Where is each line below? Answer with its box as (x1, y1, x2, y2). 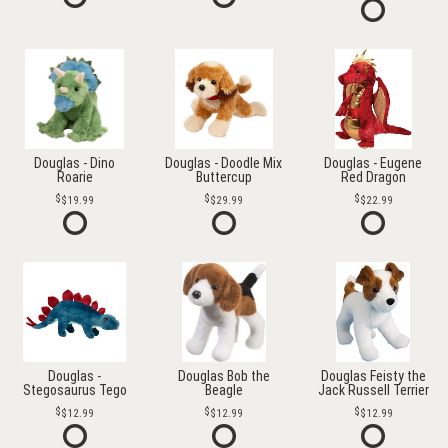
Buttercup (195, 168, 252, 185)
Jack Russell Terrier (317, 381, 429, 398)
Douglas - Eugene (324, 154, 423, 171)
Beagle (204, 381, 243, 398)
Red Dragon (340, 168, 406, 185)
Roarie (56, 168, 93, 185)
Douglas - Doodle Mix (165, 154, 283, 171)
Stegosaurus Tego (22, 381, 127, 398)
